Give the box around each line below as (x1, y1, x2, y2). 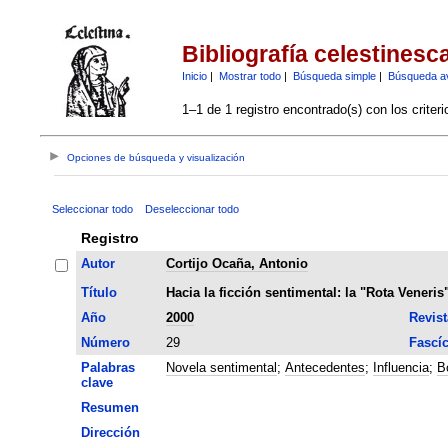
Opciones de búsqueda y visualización (67, 152, 246, 164)
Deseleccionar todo (144, 202, 239, 215)
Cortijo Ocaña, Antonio (165, 255, 308, 271)
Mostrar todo (218, 69, 281, 82)
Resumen (80, 399, 139, 415)
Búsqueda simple (292, 69, 376, 82)
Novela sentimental (165, 359, 277, 375)
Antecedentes (284, 359, 365, 375)
